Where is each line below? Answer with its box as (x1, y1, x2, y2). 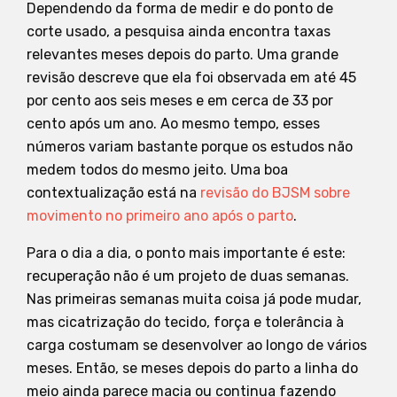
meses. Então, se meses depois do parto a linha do (27, 359, 358, 377)
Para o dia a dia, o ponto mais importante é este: (27, 244, 346, 261)
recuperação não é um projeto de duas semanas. (27, 267, 349, 284)
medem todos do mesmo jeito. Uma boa (27, 160, 288, 178)
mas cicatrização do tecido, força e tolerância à (27, 313, 344, 331)
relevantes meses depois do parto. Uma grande (27, 45, 339, 63)
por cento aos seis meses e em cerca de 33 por (27, 91, 333, 109)
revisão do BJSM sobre (200, 183, 350, 201)
